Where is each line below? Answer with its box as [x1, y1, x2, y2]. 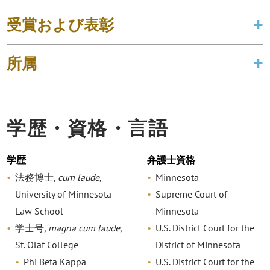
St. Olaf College [15, 239, 79, 251]
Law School [15, 205, 64, 218]
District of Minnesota [155, 239, 240, 251]
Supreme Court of [155, 188, 227, 201]
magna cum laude [48, 222, 121, 234]
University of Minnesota [15, 188, 112, 201]
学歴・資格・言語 [7, 115, 169, 141]
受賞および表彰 [7, 15, 115, 35]
